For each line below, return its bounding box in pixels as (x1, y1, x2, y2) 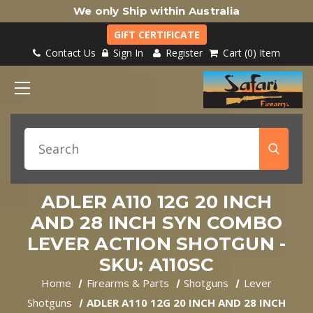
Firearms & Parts (86, 275, 169, 290)
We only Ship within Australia (73, 4, 240, 17)
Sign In (110, 46, 146, 59)
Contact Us (43, 46, 96, 59)
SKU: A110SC (99, 253, 214, 276)
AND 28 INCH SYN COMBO (30, 211, 283, 234)
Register (163, 46, 203, 59)
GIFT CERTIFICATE (113, 28, 200, 41)
